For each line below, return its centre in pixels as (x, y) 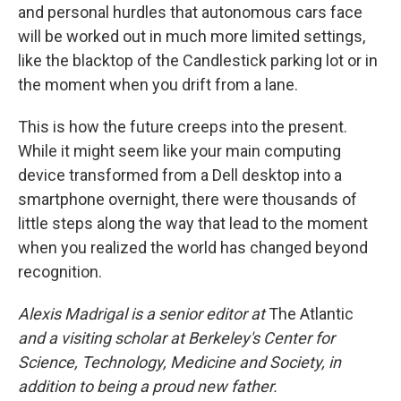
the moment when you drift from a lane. (158, 84)
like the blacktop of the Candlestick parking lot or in (198, 60)
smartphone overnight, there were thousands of (188, 199)
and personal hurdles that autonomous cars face (190, 12)
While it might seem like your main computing (179, 150)
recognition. (60, 271)
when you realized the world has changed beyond (193, 247)
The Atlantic (311, 313)
